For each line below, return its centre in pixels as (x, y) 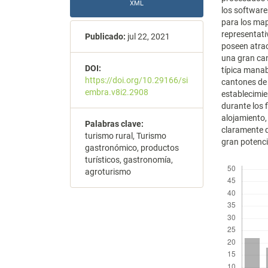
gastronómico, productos (132, 148)
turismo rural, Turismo (126, 136)
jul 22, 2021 (148, 37)
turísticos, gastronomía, (129, 160)
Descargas (241, 161)
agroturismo (108, 172)
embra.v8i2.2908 (117, 92)
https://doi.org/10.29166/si (136, 80)
